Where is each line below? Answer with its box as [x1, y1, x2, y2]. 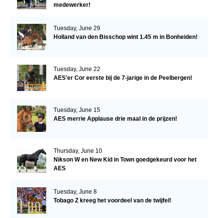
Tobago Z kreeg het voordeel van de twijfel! [53, 197, 171, 204]
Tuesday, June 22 [53, 65, 100, 73]
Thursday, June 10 [53, 147, 102, 154]
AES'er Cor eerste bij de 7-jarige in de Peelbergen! [53, 74, 192, 81]
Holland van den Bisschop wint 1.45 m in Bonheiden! [53, 33, 198, 40]
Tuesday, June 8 [53, 188, 97, 195]
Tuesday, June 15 [53, 106, 100, 113]
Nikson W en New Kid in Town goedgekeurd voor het [53, 156, 197, 163]
